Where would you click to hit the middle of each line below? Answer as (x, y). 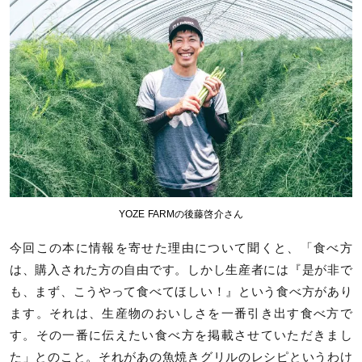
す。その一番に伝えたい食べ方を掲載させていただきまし (181, 335)
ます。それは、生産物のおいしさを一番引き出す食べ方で (181, 313)
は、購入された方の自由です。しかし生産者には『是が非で (181, 269)
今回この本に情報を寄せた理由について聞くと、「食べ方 (181, 248)
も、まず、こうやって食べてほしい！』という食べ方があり (181, 291)
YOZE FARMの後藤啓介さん (181, 214)
